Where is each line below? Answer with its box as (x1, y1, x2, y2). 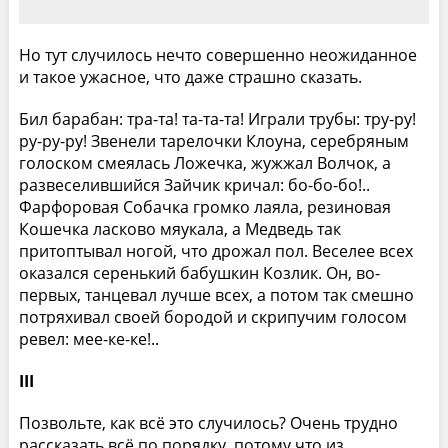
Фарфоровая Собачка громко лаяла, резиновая (18, 195, 391, 218)
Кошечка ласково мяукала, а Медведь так (18, 217, 341, 240)
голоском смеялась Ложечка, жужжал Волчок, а (18, 151, 391, 174)
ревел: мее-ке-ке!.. (18, 327, 159, 350)
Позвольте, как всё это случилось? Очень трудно (18, 411, 398, 434)
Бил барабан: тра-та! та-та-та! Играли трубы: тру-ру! (18, 107, 416, 130)
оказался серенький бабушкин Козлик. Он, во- (18, 261, 380, 284)
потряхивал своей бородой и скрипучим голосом (18, 305, 407, 328)
